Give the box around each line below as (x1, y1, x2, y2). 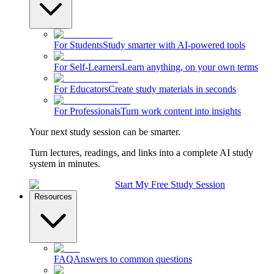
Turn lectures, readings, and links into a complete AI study (29, 147, 253, 158)
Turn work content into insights (120, 106, 241, 116)
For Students (54, 40, 103, 50)
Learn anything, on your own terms (122, 62, 258, 72)
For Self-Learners (54, 62, 122, 72)
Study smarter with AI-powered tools (103, 40, 245, 50)
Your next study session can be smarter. (29, 127, 180, 137)
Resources (34, 192, 72, 201)
